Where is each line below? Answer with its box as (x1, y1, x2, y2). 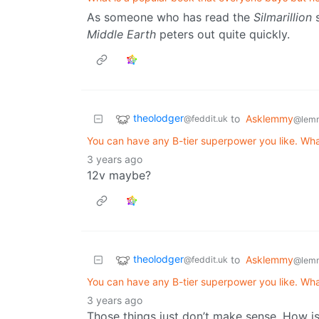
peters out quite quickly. (156, 27, 290, 42)
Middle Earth (87, 27, 156, 42)
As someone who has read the (87, 10, 253, 25)
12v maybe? (87, 168, 151, 183)
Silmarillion (253, 10, 312, 25)
